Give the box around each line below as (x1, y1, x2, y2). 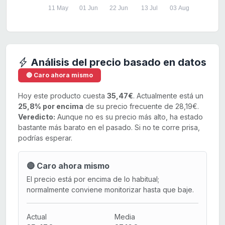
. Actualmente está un (133, 91, 203, 100)
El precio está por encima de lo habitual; (27, 175, 159, 184)
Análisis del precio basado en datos (28, 56, 206, 69)
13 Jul (141, 5, 158, 12)
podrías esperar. (18, 134, 72, 143)
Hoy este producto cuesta (18, 91, 107, 100)
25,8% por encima (18, 102, 83, 111)
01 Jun (79, 5, 98, 12)
